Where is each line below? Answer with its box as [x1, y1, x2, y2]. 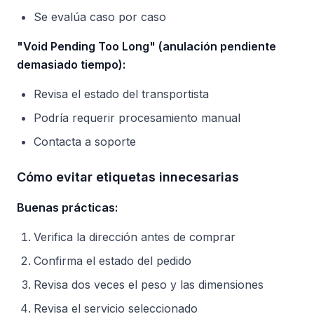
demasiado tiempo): [17, 57, 125, 71]
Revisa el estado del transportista [34, 87, 209, 101]
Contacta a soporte [34, 135, 136, 149]
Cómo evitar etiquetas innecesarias [17, 170, 239, 184]
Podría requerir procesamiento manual [34, 111, 240, 125]
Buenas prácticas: [17, 200, 118, 214]
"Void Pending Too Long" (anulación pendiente [17, 39, 276, 53]
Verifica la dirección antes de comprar [34, 230, 235, 244]
